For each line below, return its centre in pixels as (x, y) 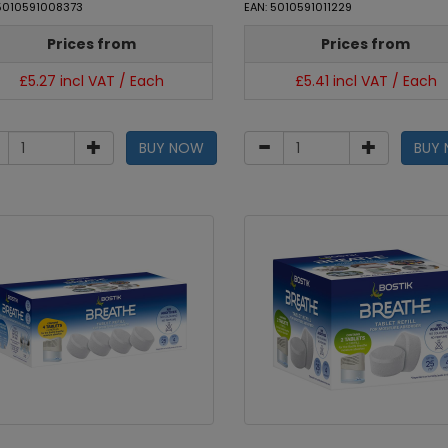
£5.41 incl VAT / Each (365, 81)
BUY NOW (172, 148)
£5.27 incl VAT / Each (91, 81)
